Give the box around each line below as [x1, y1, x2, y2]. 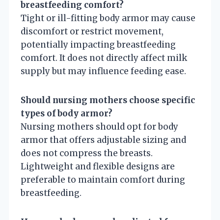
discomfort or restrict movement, [21, 26, 164, 37]
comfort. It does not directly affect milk [21, 52, 187, 63]
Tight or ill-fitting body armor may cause [21, 12, 195, 24]
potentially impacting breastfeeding [21, 39, 176, 50]
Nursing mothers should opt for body [21, 121, 178, 132]
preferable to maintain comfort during [21, 174, 185, 185]
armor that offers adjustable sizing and [21, 134, 186, 145]
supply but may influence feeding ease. [21, 65, 186, 77]
